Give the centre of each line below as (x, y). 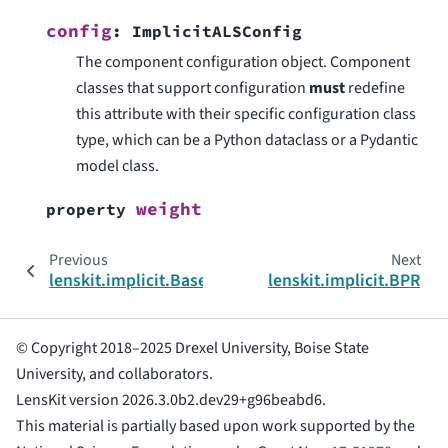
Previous (78, 260)
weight (169, 209)
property (86, 209)
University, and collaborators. (114, 374)
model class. (117, 166)
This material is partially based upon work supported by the (215, 426)
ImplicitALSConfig (217, 31)
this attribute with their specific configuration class (246, 114)
